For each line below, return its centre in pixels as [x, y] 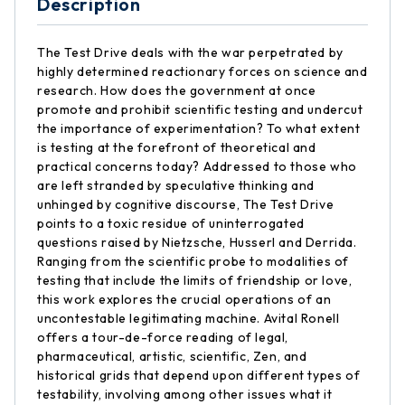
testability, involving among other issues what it [185, 394]
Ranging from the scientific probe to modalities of [193, 261]
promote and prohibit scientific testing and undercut [200, 109]
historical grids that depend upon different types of [199, 375]
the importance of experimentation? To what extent [199, 128]
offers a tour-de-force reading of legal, [163, 337]
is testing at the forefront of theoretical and [177, 147]
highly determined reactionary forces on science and [202, 71]
